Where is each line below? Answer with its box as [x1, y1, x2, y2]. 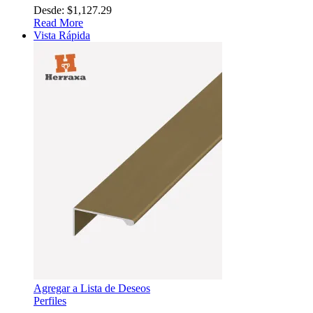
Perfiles [34, 294, 66, 307]
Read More [34, 16, 83, 29]
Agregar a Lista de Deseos [34, 282, 150, 294]
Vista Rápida [34, 29, 90, 41]
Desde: [34, 3, 67, 16]
